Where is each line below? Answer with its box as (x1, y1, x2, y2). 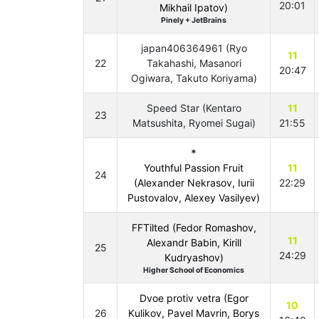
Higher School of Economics (143, 266, 244, 275)
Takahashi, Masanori (146, 57, 241, 69)
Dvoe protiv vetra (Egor (139, 292, 249, 304)
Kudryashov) (164, 251, 224, 263)
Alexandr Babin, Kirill (146, 236, 241, 249)
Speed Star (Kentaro (146, 102, 241, 114)
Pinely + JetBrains (161, 16, 226, 25)
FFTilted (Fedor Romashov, (131, 221, 256, 234)
